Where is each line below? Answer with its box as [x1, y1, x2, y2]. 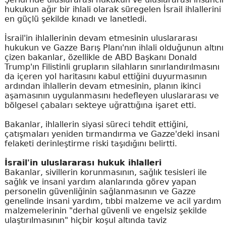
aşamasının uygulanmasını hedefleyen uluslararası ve [4, 90, 219, 100]
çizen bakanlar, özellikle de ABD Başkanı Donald [4, 52, 197, 62]
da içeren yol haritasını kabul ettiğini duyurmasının [4, 71, 207, 81]
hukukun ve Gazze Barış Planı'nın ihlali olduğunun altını [4, 42, 223, 52]
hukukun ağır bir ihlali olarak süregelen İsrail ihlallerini [4, 4, 221, 14]
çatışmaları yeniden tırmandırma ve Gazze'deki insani [4, 129, 219, 139]
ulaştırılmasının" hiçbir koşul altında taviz [4, 215, 166, 225]
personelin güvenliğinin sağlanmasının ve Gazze [4, 186, 196, 196]
